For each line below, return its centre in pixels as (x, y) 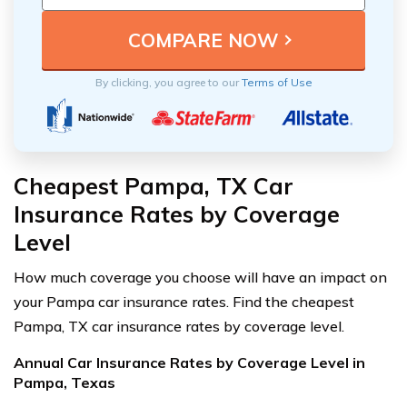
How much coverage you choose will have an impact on (200, 278)
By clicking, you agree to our (168, 83)
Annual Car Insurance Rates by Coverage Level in (189, 363)
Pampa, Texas (65, 383)
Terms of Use (277, 83)
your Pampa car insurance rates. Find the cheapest (184, 302)
